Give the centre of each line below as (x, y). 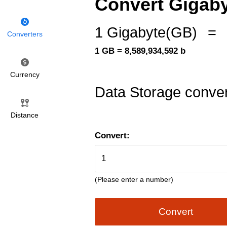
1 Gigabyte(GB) (146, 33)
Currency (25, 74)
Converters (25, 34)
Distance (25, 115)
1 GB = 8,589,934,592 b (140, 51)
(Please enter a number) (134, 179)
